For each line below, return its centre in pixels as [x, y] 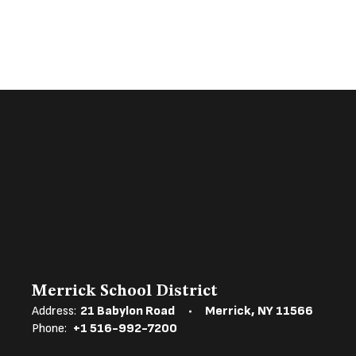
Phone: [49, 329]
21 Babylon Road [128, 311]
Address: [54, 311]
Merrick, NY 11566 [259, 311]
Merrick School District [125, 292]
